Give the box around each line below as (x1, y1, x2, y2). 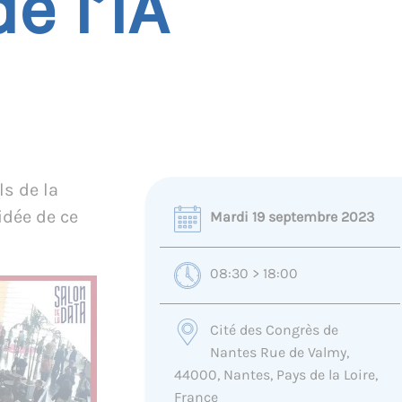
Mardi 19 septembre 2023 (209, 208, 374, 225)
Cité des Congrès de (209, 321, 338, 338)
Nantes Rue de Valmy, (209, 344, 349, 361)
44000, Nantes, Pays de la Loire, (173, 366, 378, 383)
